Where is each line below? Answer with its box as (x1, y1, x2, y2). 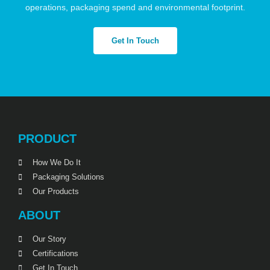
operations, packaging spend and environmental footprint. (25, 2, 245, 13)
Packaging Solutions (33, 172, 104, 182)
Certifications (33, 249, 78, 259)
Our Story (33, 234, 66, 244)
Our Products (33, 187, 79, 196)
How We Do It (33, 158, 81, 168)
